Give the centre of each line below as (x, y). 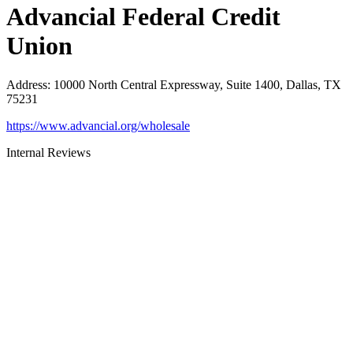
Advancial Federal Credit (143, 17)
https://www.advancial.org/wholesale (98, 125)
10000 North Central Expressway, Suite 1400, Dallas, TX (197, 84)
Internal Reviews (48, 152)
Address (27, 84)
